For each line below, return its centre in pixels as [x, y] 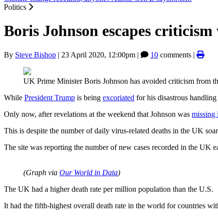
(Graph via [41, 172]
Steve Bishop [36, 54]
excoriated [118, 97]
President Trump [50, 97]
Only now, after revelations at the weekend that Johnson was [98, 114]
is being [89, 97]
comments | [177, 54]
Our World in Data [89, 172]
